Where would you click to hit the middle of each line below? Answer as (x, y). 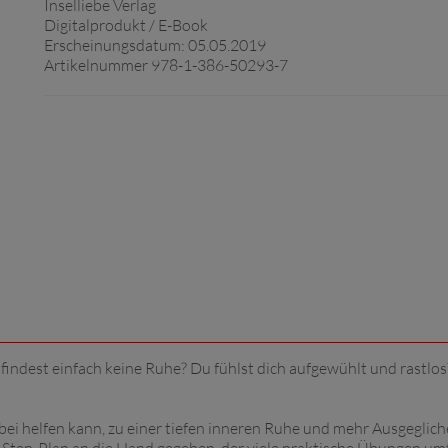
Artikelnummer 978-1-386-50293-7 (166, 65)
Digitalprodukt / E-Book (126, 25)
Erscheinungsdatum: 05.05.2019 (155, 45)
